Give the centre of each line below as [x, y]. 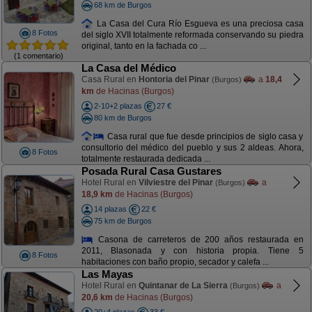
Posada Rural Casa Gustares [151, 171]
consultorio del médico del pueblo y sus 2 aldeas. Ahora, [192, 148]
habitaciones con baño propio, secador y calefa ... [175, 262]
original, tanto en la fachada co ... [143, 46]
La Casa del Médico [128, 68]
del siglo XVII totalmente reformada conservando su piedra [192, 35]
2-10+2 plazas [118, 106]
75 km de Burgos [123, 220]
